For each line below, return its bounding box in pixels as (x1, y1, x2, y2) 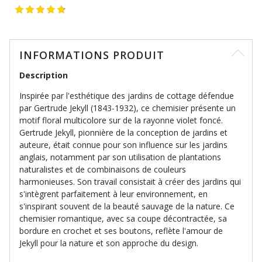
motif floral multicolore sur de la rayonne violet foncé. (19, 115, 223, 126)
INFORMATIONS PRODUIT (19, 48, 164, 62)
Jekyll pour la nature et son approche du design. (19, 237, 198, 249)
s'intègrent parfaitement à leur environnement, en (19, 188, 208, 199)
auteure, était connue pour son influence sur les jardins (19, 139, 227, 150)
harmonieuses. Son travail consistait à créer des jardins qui (19, 176, 241, 187)
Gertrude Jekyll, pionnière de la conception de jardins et (19, 127, 227, 138)
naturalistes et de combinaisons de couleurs (19, 164, 186, 175)
